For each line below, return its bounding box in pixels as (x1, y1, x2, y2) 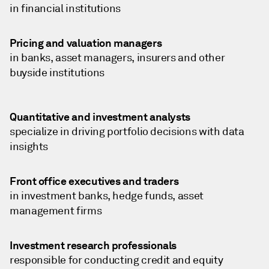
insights (10, 140, 49, 154)
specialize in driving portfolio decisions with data (10, 125, 244, 139)
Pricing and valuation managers (10, 36, 162, 50)
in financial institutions (10, 2, 121, 16)
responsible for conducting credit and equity (10, 253, 223, 267)
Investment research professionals (10, 238, 177, 253)
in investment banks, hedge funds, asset (10, 189, 204, 203)
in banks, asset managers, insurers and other (10, 51, 225, 65)
